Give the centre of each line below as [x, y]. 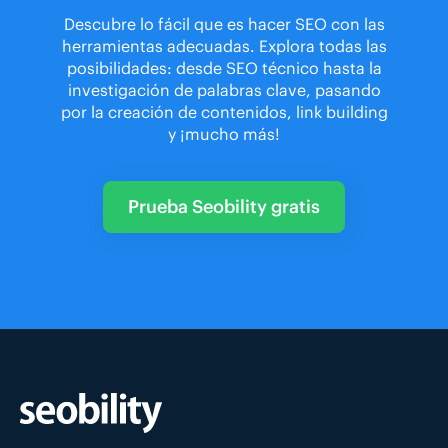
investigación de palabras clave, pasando [224, 89]
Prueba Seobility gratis [224, 206]
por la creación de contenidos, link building [224, 111]
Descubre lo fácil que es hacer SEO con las [224, 23]
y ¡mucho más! [224, 133]
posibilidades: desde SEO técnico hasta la [224, 67]
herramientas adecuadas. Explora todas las [224, 45]
